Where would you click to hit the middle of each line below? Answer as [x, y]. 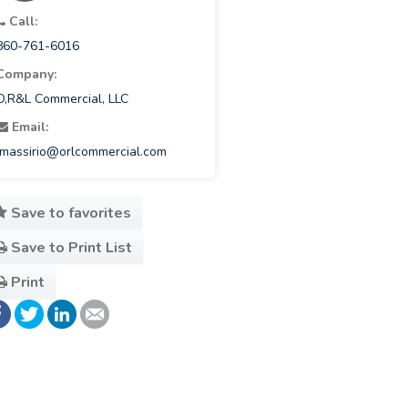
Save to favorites [70, 214]
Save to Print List [70, 248]
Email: [29, 127]
